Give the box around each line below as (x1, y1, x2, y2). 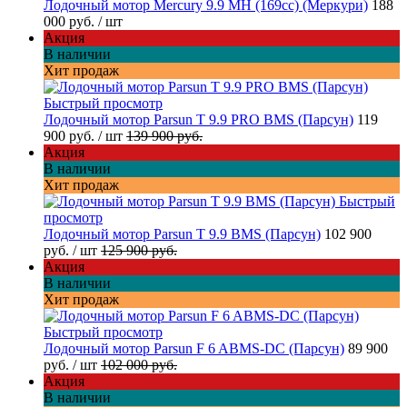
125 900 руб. (101, 242, 177, 258)
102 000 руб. (101, 356, 177, 372)
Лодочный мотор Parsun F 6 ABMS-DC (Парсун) (44, 340, 344, 356)
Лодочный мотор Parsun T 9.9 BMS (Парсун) (44, 225, 321, 242)
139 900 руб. (126, 127, 203, 144)
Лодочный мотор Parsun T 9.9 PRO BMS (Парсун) (44, 111, 353, 127)
